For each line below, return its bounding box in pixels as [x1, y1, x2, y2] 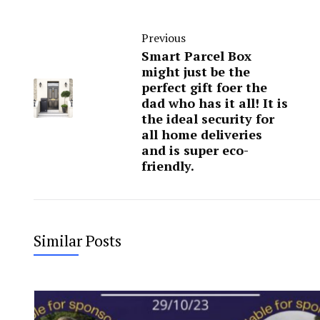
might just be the [141, 62, 250, 80]
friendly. [141, 156, 194, 174]
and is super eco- [141, 141, 249, 159]
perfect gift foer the [141, 78, 267, 96]
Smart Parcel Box [141, 46, 251, 64]
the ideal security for [141, 109, 274, 127]
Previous [141, 29, 186, 46]
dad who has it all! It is [141, 94, 288, 111]
